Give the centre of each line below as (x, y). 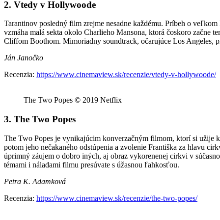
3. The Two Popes (40, 119)
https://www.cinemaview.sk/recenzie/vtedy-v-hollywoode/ (126, 75)
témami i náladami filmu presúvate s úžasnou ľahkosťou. (92, 165)
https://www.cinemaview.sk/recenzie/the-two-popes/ (117, 198)
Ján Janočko (24, 58)
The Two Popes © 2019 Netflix (73, 100)
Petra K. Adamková (35, 181)
